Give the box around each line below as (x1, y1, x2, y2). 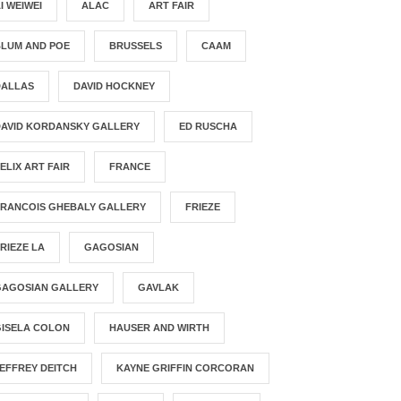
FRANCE (109, 161, 151, 173)
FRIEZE (185, 201, 221, 213)
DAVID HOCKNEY (73, 81, 156, 92)
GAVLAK (138, 282, 180, 294)
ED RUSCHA (179, 121, 238, 132)
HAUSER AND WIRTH (109, 322, 210, 334)
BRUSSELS (109, 40, 163, 52)
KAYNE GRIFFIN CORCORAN (116, 363, 255, 374)
